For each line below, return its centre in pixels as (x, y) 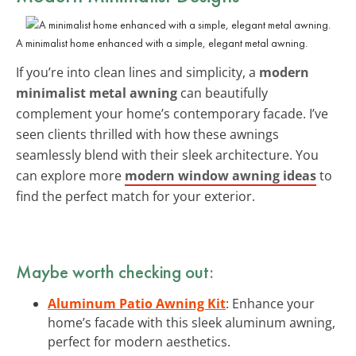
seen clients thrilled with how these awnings (147, 134)
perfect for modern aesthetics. (139, 341)
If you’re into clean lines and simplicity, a (137, 72)
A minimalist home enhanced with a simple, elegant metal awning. (162, 43)
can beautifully (222, 93)
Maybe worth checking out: (115, 271)
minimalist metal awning (97, 93)
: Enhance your (270, 303)
